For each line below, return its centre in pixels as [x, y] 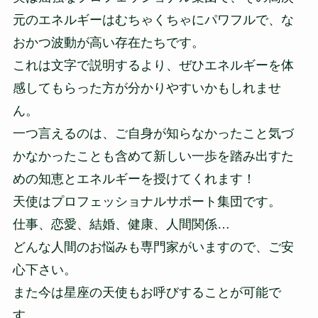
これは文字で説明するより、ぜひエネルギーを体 [153, 65]
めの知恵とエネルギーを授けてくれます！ [134, 179]
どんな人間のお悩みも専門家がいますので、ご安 [153, 247]
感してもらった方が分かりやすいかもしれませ [147, 88]
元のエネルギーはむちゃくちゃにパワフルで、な [153, 20]
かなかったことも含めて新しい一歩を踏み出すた [153, 156]
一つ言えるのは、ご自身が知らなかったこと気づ [153, 133]
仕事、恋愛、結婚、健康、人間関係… [121, 224]
